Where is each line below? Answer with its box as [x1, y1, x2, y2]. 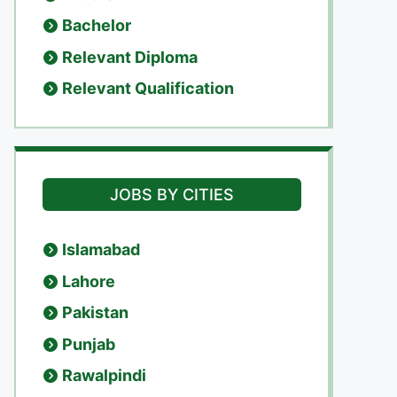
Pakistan [62, 303, 128, 322]
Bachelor [62, 16, 131, 35]
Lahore [62, 271, 115, 291]
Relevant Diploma [62, 47, 198, 66]
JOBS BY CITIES [110, 185, 234, 204]
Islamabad [62, 240, 140, 259]
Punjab [62, 334, 115, 354]
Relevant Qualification [62, 79, 234, 97]
